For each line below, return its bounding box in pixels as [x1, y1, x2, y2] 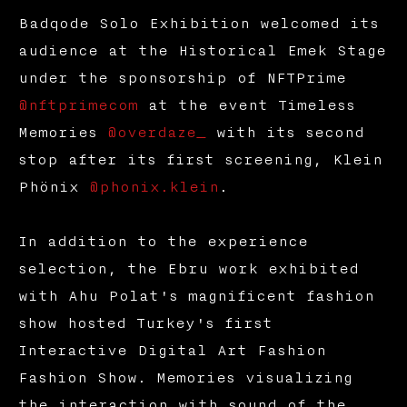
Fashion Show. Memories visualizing [17, 369, 352, 386]
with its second [205, 124, 364, 141]
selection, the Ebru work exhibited [17, 260, 359, 277]
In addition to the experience [17, 233, 308, 250]
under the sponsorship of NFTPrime [17, 69, 346, 86]
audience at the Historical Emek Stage [17, 42, 386, 59]
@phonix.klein [88, 178, 219, 195]
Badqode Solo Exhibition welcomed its [17, 15, 379, 32]
